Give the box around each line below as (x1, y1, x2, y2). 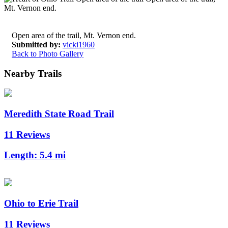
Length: (4, 150, 40, 161)
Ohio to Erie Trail (4, 197, 78, 209)
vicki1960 (63, 40, 95, 49)
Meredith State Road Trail (4, 108, 114, 120)
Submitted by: (12, 40, 61, 49)
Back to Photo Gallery (12, 49, 83, 58)
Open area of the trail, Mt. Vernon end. (12, 31, 136, 40)
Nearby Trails (4, 68, 62, 79)
